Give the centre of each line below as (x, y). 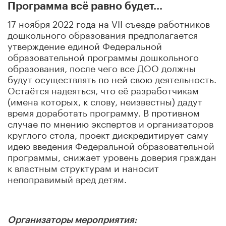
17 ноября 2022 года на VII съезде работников (109, 22)
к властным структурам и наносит (83, 167)
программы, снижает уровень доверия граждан (112, 156)
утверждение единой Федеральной (85, 45)
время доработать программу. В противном (104, 111)
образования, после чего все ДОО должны (102, 67)
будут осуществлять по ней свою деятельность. (112, 78)
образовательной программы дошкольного (103, 56)
